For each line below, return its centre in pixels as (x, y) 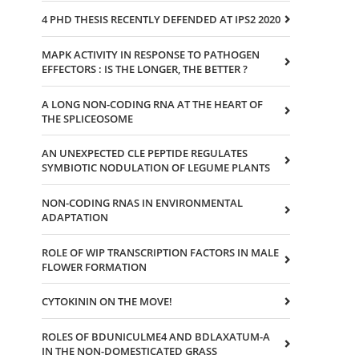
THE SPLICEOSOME (87, 118)
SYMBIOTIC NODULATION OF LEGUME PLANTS (156, 168)
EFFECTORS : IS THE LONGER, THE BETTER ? (145, 69)
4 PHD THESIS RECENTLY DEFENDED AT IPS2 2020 (161, 20)
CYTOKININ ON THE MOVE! (107, 302)
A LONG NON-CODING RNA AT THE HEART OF (152, 104)
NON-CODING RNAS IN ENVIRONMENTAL (142, 203)
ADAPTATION (75, 218)
